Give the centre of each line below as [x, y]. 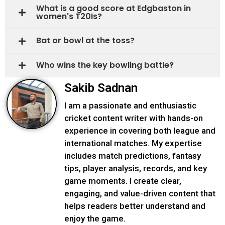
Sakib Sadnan [101, 88]
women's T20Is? [69, 16]
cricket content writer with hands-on [134, 118]
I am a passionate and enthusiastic [130, 106]
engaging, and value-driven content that [140, 194]
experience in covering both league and [140, 131]
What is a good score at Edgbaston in [114, 8]
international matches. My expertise [133, 143]
